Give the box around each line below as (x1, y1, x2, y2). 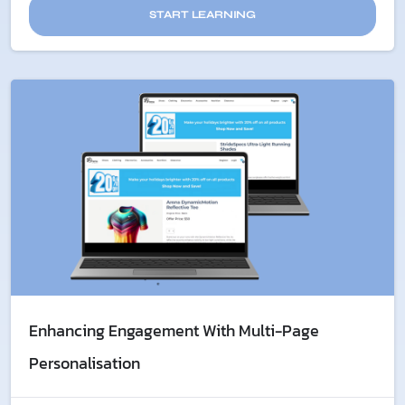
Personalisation (29, 350, 140, 375)
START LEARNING (148, 8, 257, 22)
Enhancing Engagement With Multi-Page (29, 317, 319, 343)
